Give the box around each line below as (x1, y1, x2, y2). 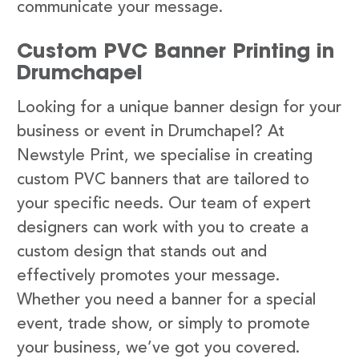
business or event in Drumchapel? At (17, 123, 284, 140)
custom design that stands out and (17, 244, 267, 260)
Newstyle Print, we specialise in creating (17, 147, 313, 164)
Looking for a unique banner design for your (17, 99, 341, 116)
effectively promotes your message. (17, 268, 280, 284)
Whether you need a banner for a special (17, 292, 316, 309)
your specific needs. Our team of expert (17, 196, 311, 212)
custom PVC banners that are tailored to (17, 171, 309, 188)
